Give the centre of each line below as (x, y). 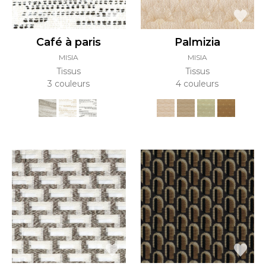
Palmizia (197, 42)
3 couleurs (69, 83)
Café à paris (69, 42)
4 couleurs (197, 83)
